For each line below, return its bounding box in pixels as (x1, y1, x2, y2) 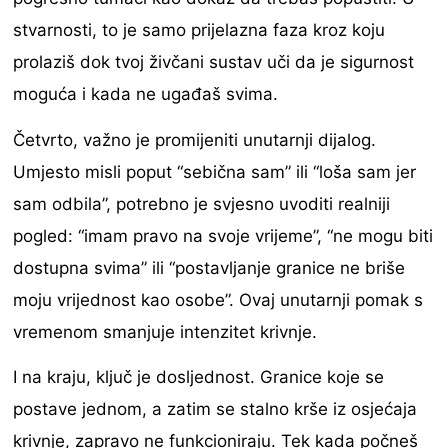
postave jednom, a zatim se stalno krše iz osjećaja (13, 399, 418, 420)
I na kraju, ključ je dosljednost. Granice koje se (13, 367, 385, 388)
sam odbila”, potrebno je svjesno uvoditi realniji (13, 193, 391, 214)
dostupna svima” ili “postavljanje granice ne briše (13, 257, 406, 278)
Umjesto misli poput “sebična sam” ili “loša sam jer (13, 161, 417, 182)
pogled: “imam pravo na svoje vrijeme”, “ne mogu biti (13, 225, 434, 246)
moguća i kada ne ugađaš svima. (13, 84, 279, 105)
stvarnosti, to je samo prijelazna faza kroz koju (13, 20, 386, 41)
